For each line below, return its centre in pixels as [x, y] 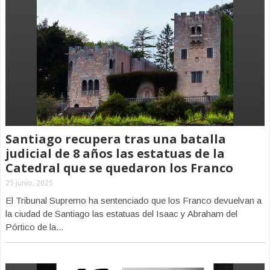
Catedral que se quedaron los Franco [119, 168]
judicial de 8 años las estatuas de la [115, 153]
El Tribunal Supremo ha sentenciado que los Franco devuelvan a [133, 200]
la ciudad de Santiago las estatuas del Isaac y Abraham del [121, 214]
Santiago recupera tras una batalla [116, 139]
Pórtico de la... [34, 227]
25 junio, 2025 [29, 183]
